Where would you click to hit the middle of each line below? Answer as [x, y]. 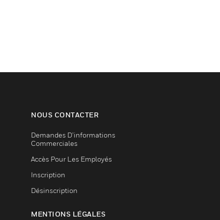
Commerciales [54, 143]
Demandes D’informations [73, 135]
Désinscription [54, 190]
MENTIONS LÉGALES [68, 214]
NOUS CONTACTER [65, 115]
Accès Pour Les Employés [71, 159]
